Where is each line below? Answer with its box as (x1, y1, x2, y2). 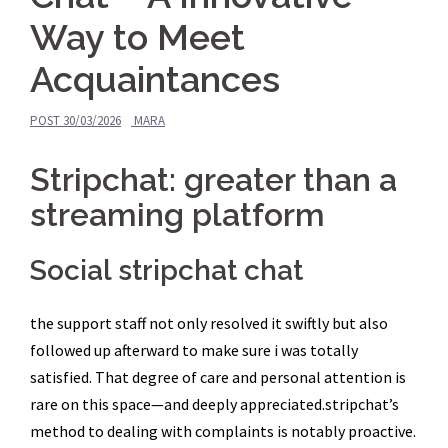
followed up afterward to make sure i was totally (30, 340, 358, 360)
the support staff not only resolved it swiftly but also (30, 313, 388, 333)
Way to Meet (30, 16, 245, 58)
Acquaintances (30, 58, 280, 100)
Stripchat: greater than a (30, 161, 397, 198)
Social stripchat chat (30, 254, 303, 287)
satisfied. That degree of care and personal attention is (30, 367, 406, 387)
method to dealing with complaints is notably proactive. (30, 421, 416, 441)
